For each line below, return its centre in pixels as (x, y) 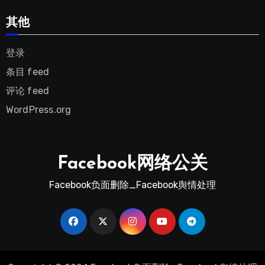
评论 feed (28, 91)
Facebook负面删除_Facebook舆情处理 (132, 185)
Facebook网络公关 (132, 164)
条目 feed (28, 72)
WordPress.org (38, 109)
